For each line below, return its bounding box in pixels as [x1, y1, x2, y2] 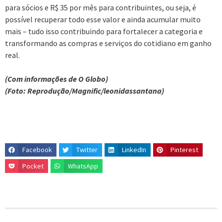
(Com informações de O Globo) [5, 73, 108, 84]
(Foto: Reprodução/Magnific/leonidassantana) [5, 85, 164, 96]
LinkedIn [122, 145, 147, 155]
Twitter [76, 145, 98, 155]
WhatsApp [68, 161, 99, 170]
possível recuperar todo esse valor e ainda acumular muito [5, 14, 201, 24]
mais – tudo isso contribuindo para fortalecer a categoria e [5, 26, 203, 36]
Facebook [22, 145, 53, 155]
